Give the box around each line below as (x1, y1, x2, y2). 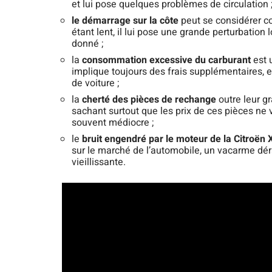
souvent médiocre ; (72, 115, 154, 131)
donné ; (72, 36, 103, 52)
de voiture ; (72, 76, 119, 91)
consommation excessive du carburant (82, 53, 253, 68)
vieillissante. (72, 155, 126, 170)
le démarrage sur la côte (72, 13, 181, 29)
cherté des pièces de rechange (82, 92, 219, 107)
